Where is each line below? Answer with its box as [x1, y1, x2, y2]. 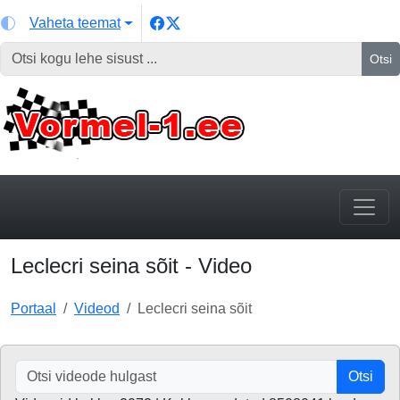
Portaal [11, 301, 56, 316]
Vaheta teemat [29, 15, 121, 30]
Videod [74, 301, 120, 316]
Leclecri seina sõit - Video [11, 254, 252, 278]
